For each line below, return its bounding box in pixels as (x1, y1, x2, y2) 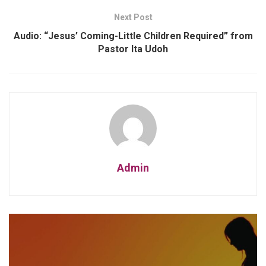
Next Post (113, 12, 153, 23)
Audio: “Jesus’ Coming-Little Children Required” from (13, 30, 253, 42)
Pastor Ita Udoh (98, 43, 168, 55)
